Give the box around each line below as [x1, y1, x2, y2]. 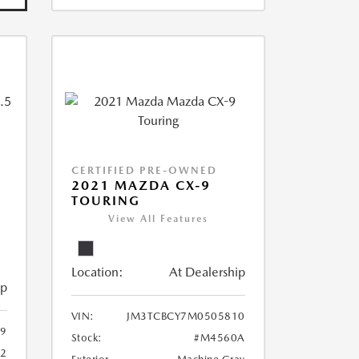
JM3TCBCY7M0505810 [127, 310, 245, 322]
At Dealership [168, 264, 245, 280]
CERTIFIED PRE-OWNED [71, 164, 217, 176]
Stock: [71, 332, 103, 344]
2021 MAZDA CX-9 [71, 178, 211, 193]
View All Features [107, 213, 208, 224]
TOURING [71, 193, 140, 208]
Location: [71, 264, 123, 280]
